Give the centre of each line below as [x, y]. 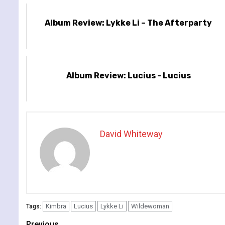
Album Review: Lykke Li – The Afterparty [129, 23]
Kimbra [56, 206]
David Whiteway [131, 134]
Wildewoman [150, 206]
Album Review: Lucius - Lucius [128, 75]
